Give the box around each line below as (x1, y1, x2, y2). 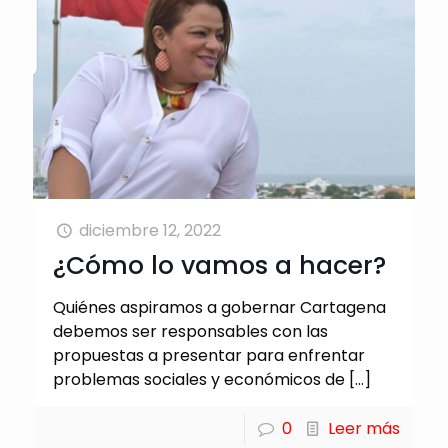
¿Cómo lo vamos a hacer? (53, 247, 386, 283)
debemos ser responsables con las (53, 319, 328, 343)
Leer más (328, 416, 400, 440)
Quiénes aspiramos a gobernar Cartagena (53, 295, 386, 319)
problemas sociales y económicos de (53, 367, 345, 391)
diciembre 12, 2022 (79, 218, 222, 242)
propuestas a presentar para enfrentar (53, 343, 365, 367)
